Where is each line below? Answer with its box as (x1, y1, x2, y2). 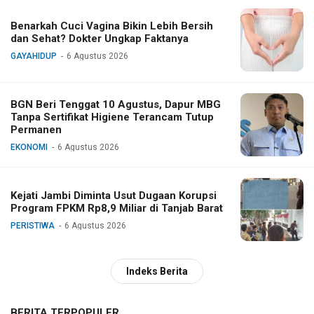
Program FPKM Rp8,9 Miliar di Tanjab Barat (11, 202, 223, 215)
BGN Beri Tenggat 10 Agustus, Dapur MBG (11, 98, 221, 111)
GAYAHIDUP (11, 51, 57, 62)
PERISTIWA (11, 221, 55, 231)
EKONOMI (11, 142, 48, 153)
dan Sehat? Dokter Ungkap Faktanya (11, 32, 189, 46)
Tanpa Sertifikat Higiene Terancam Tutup (11, 111, 214, 124)
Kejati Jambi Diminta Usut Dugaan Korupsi (11, 189, 217, 203)
